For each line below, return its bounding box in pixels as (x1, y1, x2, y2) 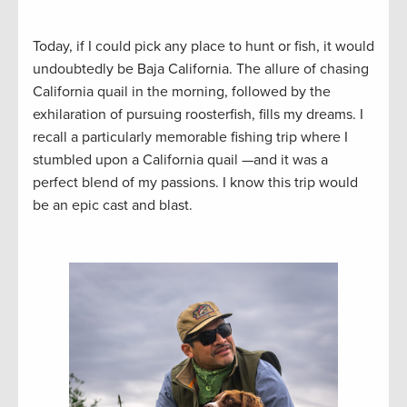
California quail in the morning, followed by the (33, 82, 331, 101)
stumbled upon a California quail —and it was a (33, 150, 328, 169)
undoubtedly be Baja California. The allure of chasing (33, 59, 369, 78)
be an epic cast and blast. (33, 195, 193, 214)
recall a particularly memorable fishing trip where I (33, 127, 348, 146)
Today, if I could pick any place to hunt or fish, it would (33, 36, 374, 55)
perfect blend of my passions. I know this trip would (33, 173, 358, 192)
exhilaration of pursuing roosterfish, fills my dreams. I (33, 104, 363, 124)
